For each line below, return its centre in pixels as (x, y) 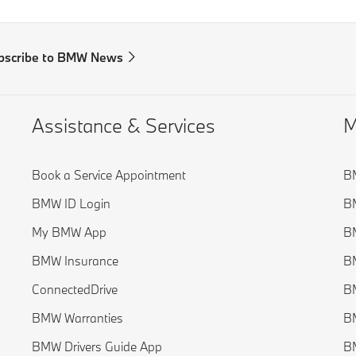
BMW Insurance (75, 261)
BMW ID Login (71, 203)
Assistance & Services (124, 125)
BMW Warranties (77, 318)
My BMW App (69, 232)
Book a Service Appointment (109, 175)
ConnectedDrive (75, 289)
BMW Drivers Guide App (97, 346)
